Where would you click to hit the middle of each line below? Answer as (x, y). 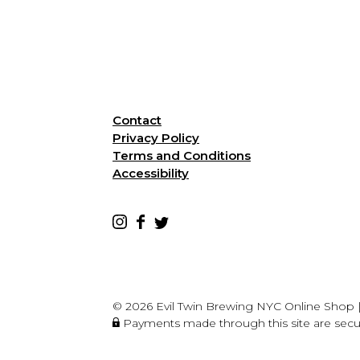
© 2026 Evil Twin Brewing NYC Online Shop (234, 307)
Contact (137, 121)
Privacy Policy (156, 138)
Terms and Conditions (182, 156)
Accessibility (151, 174)
